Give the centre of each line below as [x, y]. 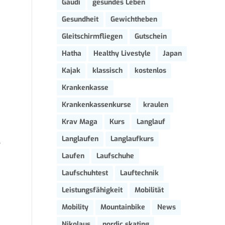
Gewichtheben [134, 19]
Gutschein [151, 36]
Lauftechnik [139, 173]
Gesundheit [80, 19]
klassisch [107, 71]
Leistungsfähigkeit [92, 190]
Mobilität [149, 190]
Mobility [75, 207]
